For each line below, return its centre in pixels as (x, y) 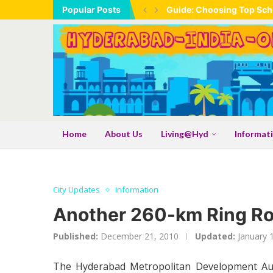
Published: (76, 236)
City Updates (76, 190)
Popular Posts (91, 9)
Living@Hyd (185, 134)
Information (137, 190)
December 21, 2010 (140, 236)
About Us (124, 134)
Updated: (215, 236)
